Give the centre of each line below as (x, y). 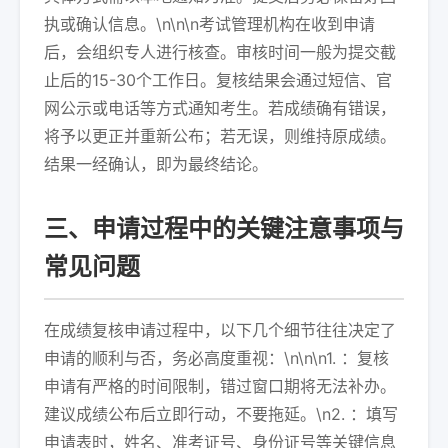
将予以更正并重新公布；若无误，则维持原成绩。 (220, 136)
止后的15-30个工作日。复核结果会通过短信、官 (218, 80)
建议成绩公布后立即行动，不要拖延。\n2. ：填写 (221, 414)
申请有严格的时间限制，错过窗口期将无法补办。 (220, 386)
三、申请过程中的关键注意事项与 (224, 228)
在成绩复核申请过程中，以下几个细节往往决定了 (220, 330)
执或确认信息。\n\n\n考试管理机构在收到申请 (209, 24)
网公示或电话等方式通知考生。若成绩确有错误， (220, 108)
